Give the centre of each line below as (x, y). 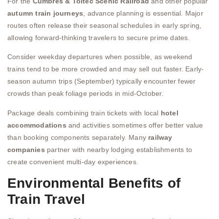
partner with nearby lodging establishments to (119, 149)
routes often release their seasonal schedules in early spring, (105, 26)
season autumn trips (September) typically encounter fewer (102, 81)
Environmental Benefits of (94, 183)
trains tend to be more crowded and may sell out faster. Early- (106, 69)
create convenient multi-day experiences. (73, 162)
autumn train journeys (45, 13)
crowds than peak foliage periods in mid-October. (86, 94)
